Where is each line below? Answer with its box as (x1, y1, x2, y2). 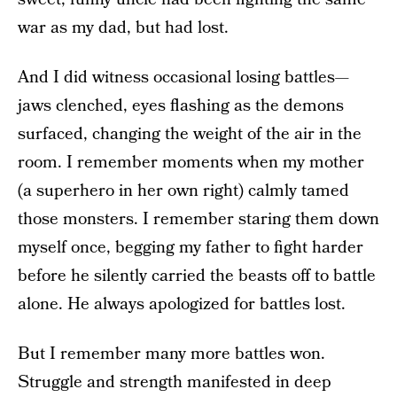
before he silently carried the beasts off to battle (18, 264, 376, 288)
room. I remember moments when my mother (18, 151, 364, 175)
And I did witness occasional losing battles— (18, 66, 349, 90)
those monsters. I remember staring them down (18, 207, 379, 231)
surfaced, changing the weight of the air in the (18, 122, 362, 146)
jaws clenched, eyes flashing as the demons (18, 94, 344, 118)
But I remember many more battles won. (18, 342, 325, 366)
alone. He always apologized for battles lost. (18, 292, 346, 316)
